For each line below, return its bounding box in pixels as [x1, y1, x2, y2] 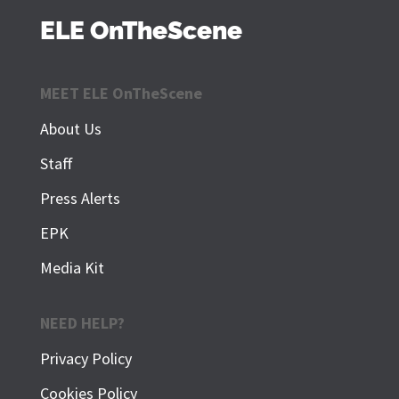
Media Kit [39, 257, 104, 279]
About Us [39, 118, 102, 140]
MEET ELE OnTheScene [39, 83, 202, 104]
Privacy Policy [39, 348, 132, 370]
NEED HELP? [39, 313, 125, 334]
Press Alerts [39, 188, 120, 209]
